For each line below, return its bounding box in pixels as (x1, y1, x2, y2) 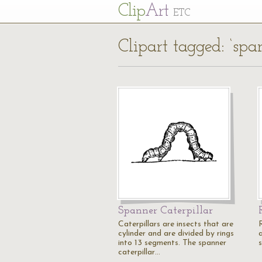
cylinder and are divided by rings (118, 229, 234, 238)
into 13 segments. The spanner (118, 239, 226, 247)
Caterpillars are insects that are (118, 220, 233, 229)
